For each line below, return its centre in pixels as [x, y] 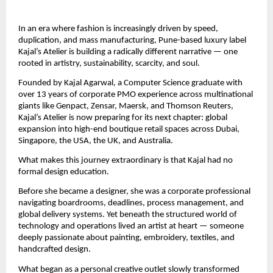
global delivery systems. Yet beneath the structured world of [128, 215]
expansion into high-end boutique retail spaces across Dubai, [129, 129]
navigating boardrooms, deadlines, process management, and [131, 204]
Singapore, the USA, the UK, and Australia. [96, 141]
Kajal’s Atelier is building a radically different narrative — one [128, 52]
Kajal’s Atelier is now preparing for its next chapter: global [123, 118]
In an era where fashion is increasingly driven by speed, [118, 29]
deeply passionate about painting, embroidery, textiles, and [126, 238]
